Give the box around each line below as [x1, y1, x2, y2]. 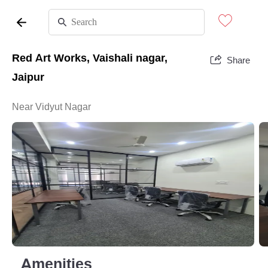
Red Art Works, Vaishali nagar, [12, 51, 167, 65]
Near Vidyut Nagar [12, 100, 91, 113]
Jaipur [12, 71, 44, 84]
